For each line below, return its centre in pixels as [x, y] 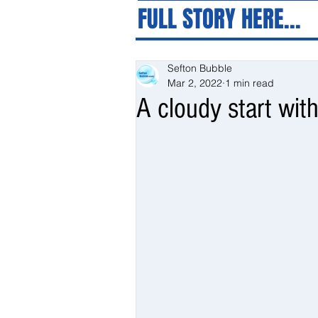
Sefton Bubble [200, 68]
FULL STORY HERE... [219, 19]
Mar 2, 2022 [195, 83]
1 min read [250, 83]
